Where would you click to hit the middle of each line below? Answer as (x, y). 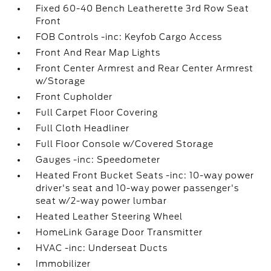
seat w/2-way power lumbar (102, 201)
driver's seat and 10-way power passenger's (138, 188)
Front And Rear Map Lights (98, 53)
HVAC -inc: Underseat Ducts (102, 248)
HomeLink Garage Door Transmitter (119, 232)
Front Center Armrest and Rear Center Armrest (145, 68)
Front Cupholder (74, 97)
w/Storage (61, 81)
